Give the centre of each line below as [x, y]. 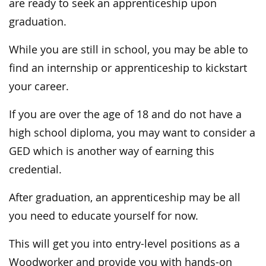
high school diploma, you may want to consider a [132, 132]
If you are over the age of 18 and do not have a [125, 114]
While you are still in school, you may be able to [129, 49]
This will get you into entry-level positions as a [124, 243]
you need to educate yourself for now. [104, 216]
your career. [39, 86]
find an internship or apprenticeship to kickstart [128, 68]
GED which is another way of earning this [112, 151]
